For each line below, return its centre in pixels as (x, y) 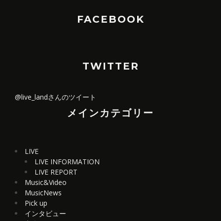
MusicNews (43, 193)
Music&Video (46, 182)
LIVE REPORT (56, 172)
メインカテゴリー (110, 113)
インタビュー (45, 213)
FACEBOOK (110, 19)
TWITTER (110, 66)
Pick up (36, 203)
